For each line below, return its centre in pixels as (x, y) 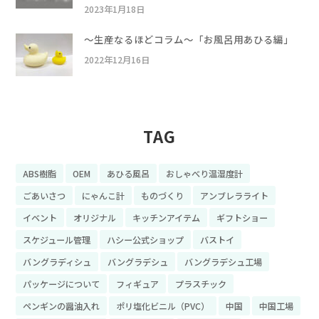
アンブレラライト (234, 195)
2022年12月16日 (116, 60)
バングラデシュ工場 (223, 261)
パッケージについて (61, 283)
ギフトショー (242, 217)
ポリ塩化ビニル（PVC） (162, 305)
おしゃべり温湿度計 (204, 173)
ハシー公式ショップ (145, 239)
